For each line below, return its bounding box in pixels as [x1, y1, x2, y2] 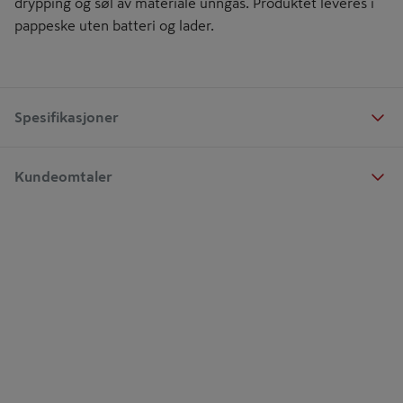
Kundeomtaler [14, 168, 112, 184]
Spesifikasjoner [14, 109, 119, 124]
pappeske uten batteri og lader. [14, 18, 214, 32]
